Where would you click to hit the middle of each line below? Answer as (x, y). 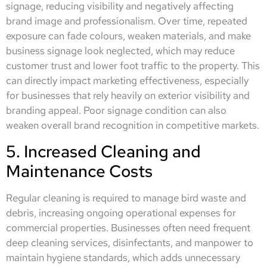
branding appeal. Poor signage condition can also (116, 111)
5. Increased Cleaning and (103, 151)
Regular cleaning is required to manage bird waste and (126, 198)
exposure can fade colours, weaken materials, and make (128, 36)
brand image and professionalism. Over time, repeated (127, 21)
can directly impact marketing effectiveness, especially (127, 81)
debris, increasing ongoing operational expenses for (121, 212)
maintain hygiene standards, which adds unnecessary (123, 257)
